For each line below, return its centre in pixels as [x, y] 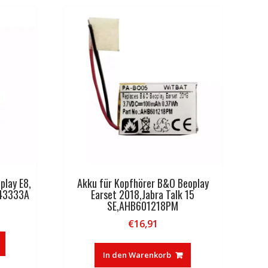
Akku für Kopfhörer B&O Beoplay [143, 183]
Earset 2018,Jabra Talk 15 [143, 195]
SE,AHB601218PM [143, 206]
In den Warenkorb [137, 255]
